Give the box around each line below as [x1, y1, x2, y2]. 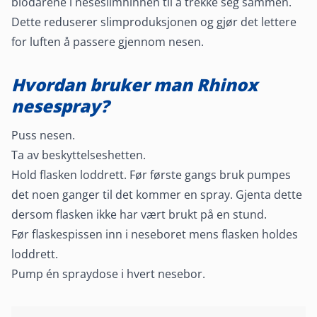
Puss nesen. [11, 127, 75, 143]
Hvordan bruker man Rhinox [11, 72, 258, 96]
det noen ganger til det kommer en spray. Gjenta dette [11, 186, 302, 202]
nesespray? [11, 93, 109, 117]
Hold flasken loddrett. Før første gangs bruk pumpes [11, 166, 291, 183]
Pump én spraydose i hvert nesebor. [11, 265, 205, 282]
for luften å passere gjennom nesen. [11, 33, 204, 50]
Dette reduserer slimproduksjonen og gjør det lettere [11, 13, 296, 30]
